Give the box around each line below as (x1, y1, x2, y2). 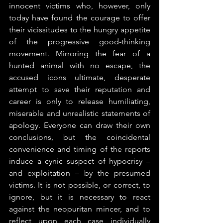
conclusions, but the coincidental (9, 132, 150, 142)
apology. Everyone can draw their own (9, 120, 150, 130)
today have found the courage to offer (9, 12, 150, 22)
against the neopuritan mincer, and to (9, 204, 150, 214)
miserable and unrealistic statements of (9, 108, 150, 118)
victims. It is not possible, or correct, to (9, 180, 150, 190)
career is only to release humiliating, (9, 96, 150, 106)
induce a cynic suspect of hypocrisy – (9, 156, 150, 166)
